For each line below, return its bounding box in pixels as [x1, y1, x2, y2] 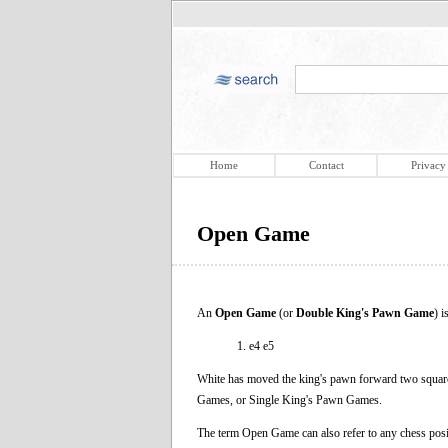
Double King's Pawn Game [296, 305, 434, 320]
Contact [308, 159, 344, 171]
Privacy [410, 159, 446, 171]
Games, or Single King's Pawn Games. [197, 392, 382, 407]
